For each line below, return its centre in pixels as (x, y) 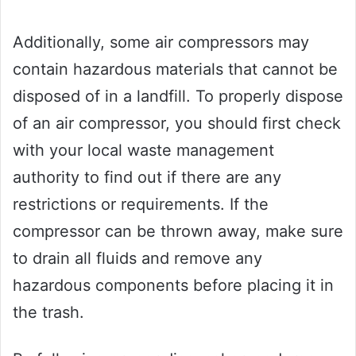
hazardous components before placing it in (173, 286)
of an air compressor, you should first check (177, 124)
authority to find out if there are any (147, 178)
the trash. (48, 313)
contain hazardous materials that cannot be (175, 70)
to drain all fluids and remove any (137, 259)
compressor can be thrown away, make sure (178, 232)
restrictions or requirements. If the (141, 205)
